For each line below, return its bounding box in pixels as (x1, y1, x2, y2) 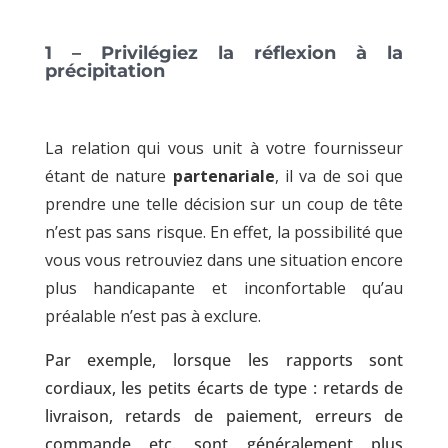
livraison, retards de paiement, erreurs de (44, 404, 404, 427)
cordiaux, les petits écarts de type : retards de (44, 376, 404, 399)
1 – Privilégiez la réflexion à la (44, 41, 404, 64)
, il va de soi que (274, 164, 404, 187)
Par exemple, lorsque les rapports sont (44, 348, 404, 371)
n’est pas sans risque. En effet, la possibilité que (44, 220, 404, 243)
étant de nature (44, 164, 173, 187)
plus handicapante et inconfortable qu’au (44, 276, 404, 299)
